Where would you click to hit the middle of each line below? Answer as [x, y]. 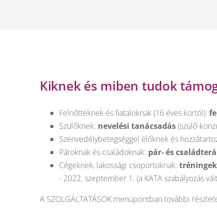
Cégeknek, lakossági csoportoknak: [119, 165]
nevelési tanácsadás [137, 126]
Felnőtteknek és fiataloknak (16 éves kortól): [134, 113]
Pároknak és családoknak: [104, 152]
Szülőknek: [78, 126]
